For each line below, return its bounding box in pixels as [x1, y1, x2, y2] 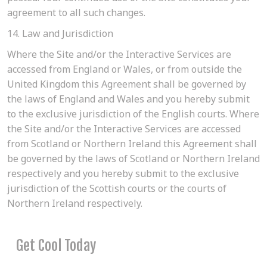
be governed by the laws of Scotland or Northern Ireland [7, 152, 260, 166]
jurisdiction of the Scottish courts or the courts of [7, 182, 226, 195]
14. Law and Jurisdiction [7, 27, 113, 41]
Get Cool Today [16, 237, 96, 255]
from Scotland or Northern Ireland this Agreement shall [7, 137, 257, 151]
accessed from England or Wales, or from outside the [7, 63, 242, 76]
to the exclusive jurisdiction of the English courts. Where [7, 107, 259, 121]
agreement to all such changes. [7, 6, 145, 20]
